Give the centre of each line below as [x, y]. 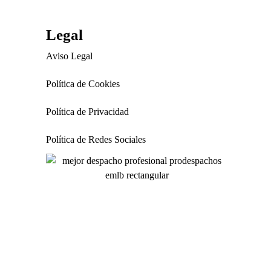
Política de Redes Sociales [96, 139]
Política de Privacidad [87, 111]
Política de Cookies [83, 83]
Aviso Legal [69, 56]
